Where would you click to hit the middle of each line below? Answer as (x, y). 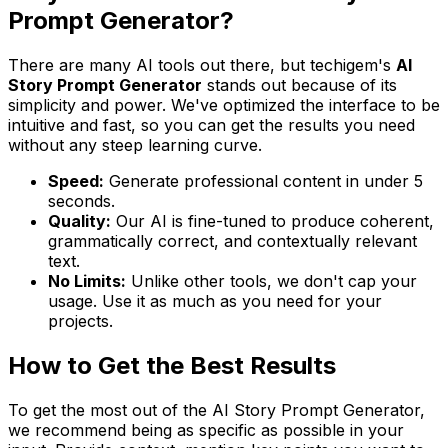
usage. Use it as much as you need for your (215, 300)
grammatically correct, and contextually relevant (232, 240)
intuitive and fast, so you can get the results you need (211, 124)
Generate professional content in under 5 (263, 180)
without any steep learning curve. (135, 144)
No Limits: (87, 280)
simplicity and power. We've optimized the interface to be (224, 104)
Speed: (76, 180)
